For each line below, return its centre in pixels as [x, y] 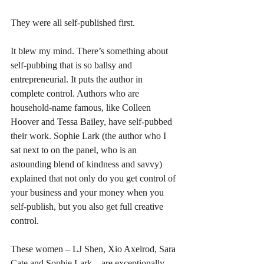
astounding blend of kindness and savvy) [88, 164]
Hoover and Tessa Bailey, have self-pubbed [93, 121]
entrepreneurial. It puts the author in [78, 79]
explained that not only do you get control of [94, 178]
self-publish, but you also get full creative [88, 206]
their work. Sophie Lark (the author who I [90, 136]
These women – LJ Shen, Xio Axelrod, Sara [94, 249]
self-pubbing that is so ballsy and [72, 65]
